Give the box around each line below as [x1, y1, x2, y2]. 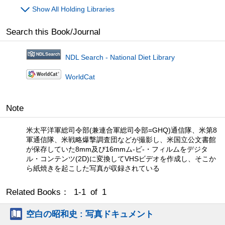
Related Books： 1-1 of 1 [6, 187, 106, 197]
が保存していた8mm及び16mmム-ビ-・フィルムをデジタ [26, 145, 208, 153]
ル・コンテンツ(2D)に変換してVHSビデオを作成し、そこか [26, 154, 216, 163]
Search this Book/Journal [6, 27, 100, 37]
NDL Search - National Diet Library [61, 53, 175, 61]
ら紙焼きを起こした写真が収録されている [26, 164, 160, 172]
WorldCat [61, 72, 95, 81]
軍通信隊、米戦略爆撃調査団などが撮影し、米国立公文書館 [26, 135, 216, 144]
